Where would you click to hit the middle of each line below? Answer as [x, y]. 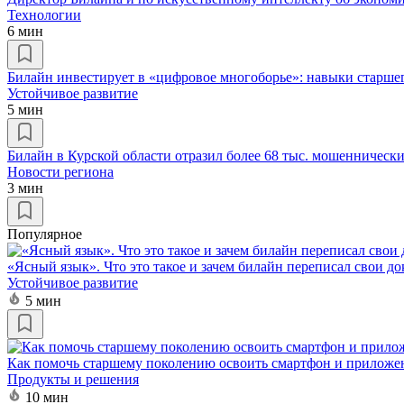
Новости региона [60, 171]
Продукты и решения [73, 379]
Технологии [44, 14]
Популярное [45, 234]
